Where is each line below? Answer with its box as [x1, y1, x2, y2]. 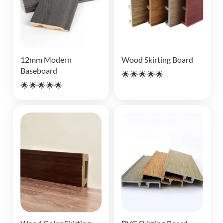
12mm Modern [20, 54, 72, 64]
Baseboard [20, 65, 57, 75]
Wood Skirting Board [121, 54, 194, 64]
